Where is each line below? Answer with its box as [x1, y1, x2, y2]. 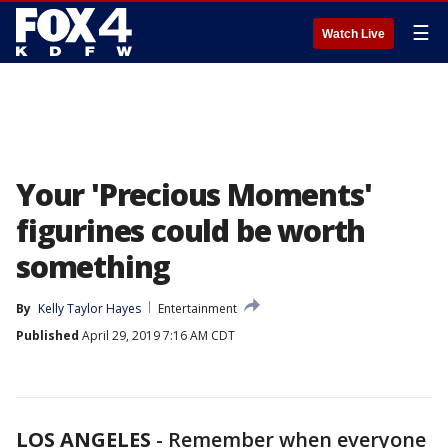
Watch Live [322, 27, 385, 41]
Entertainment [158, 300, 237, 317]
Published [16, 327, 79, 344]
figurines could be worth [16, 210, 366, 251]
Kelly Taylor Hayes [38, 300, 141, 317]
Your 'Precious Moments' [16, 174, 372, 215]
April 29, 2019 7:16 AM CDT [79, 327, 235, 344]
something [16, 246, 171, 287]
